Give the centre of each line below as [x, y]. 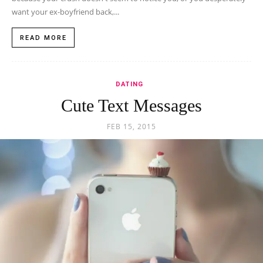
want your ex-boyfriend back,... [65, 12]
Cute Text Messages [131, 106]
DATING [129, 85]
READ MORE [43, 38]
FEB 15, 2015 [131, 127]
